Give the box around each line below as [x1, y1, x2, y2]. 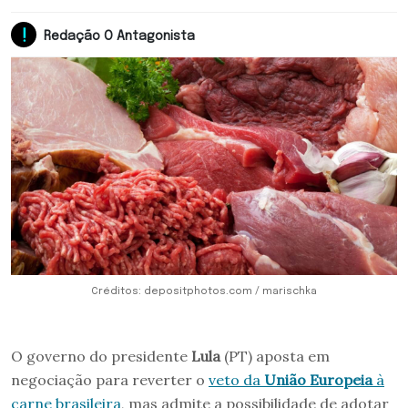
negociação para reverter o [11, 370, 209, 389]
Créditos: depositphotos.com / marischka [91, 285, 317, 297]
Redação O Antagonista [44, 29, 195, 43]
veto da [209, 370, 264, 389]
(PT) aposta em [220, 346, 330, 365]
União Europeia [264, 370, 376, 389]
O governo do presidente [11, 346, 191, 365]
